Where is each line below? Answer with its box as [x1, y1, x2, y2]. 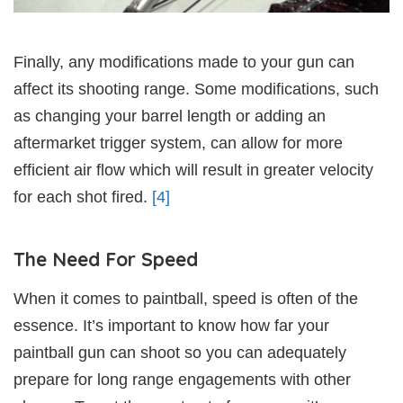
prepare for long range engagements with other [13, 370, 351, 389]
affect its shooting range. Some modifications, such [13, 79, 379, 98]
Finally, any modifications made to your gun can [13, 52, 354, 71]
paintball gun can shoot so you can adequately [13, 343, 346, 362]
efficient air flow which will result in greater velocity [13, 160, 373, 179]
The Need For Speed [13, 246, 198, 271]
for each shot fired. [13, 187, 152, 206]
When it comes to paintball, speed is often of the [13, 289, 358, 308]
